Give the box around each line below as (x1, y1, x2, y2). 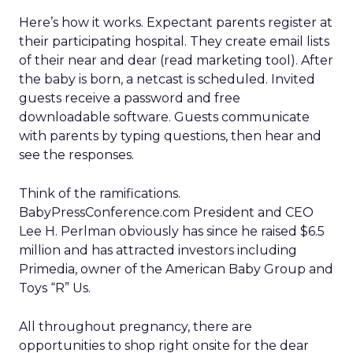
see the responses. (19, 147, 134, 162)
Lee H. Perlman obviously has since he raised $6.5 (19, 224, 325, 239)
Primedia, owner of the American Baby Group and (19, 262, 333, 277)
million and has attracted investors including (19, 243, 297, 258)
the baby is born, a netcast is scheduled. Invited (19, 72, 315, 87)
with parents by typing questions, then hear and (19, 128, 321, 143)
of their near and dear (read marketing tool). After (19, 53, 333, 68)
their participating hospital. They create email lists (19, 34, 329, 49)
